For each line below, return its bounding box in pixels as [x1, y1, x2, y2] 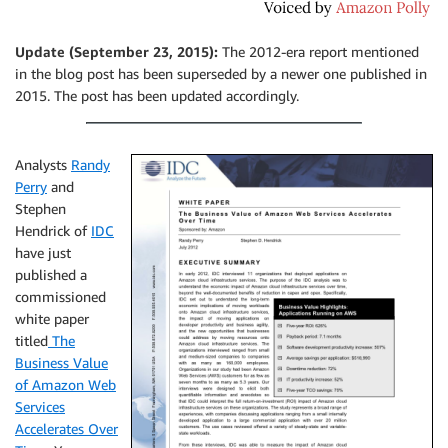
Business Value [15, 354, 108, 371]
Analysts [15, 156, 71, 173]
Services [15, 398, 65, 415]
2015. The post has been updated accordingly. [15, 87, 299, 104]
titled [15, 332, 48, 349]
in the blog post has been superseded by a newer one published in [15, 65, 427, 82]
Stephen [15, 200, 66, 217]
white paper [15, 310, 89, 327]
